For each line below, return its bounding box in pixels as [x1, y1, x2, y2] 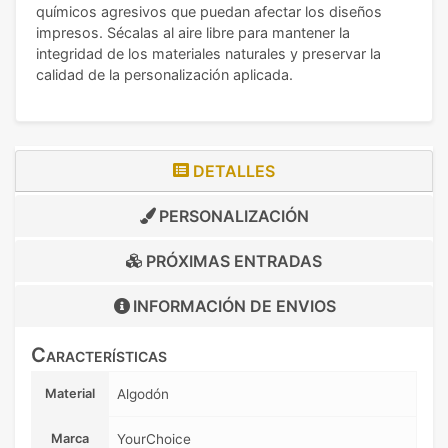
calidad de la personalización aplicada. [36, 65, 293, 83]
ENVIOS [275, 295, 336, 316]
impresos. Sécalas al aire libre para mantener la [36, 23, 350, 41]
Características [31, 342, 167, 367]
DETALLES [189, 160, 275, 181]
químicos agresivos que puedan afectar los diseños [36, 2, 382, 20]
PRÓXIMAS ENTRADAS [142, 250, 322, 271]
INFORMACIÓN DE [132, 295, 276, 316]
